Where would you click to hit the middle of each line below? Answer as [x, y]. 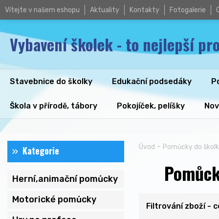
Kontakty [144, 10]
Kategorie [41, 151]
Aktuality [105, 10]
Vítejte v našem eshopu [42, 10]
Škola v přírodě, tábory [54, 106]
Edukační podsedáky [152, 81]
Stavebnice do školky [51, 81]
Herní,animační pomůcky [65, 179]
